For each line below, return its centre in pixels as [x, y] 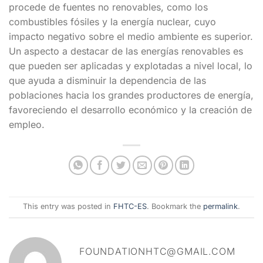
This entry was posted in [68, 207]
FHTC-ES [130, 207]
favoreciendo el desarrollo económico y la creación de [130, 109]
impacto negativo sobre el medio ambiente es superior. [131, 36]
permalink [220, 207]
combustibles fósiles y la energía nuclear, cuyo [112, 21]
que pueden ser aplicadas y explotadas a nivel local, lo [131, 65]
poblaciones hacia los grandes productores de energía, [131, 95]
